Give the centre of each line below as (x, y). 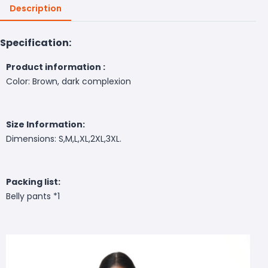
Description (36, 8)
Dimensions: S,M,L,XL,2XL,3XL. (64, 138)
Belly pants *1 (33, 196)
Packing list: (33, 182)
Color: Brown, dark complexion (68, 81)
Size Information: (45, 124)
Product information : (56, 67)
